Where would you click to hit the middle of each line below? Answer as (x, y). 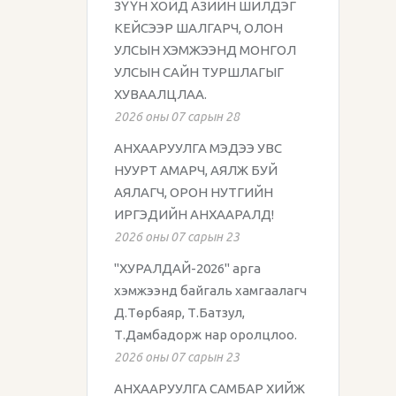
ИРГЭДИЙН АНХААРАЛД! (194, 214)
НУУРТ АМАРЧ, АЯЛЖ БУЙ (196, 170)
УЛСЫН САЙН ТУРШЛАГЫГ (199, 72)
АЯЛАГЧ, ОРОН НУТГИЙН (194, 192)
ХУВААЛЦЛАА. (160, 94)
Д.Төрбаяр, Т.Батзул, (179, 312)
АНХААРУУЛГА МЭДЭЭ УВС (198, 148)
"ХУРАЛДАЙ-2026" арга (187, 268)
